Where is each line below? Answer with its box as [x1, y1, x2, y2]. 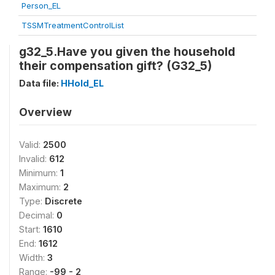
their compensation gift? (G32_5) [19, 58, 212, 73]
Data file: [19, 78, 61, 88]
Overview [19, 106, 72, 118]
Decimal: [19, 210, 56, 220]
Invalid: [19, 153, 49, 164]
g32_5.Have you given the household [19, 44, 235, 59]
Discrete [45, 196, 82, 206]
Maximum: [19, 182, 63, 192]
